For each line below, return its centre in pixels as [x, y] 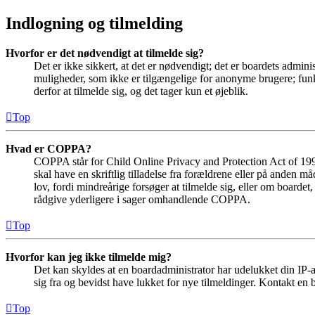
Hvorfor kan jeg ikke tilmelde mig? [89, 257]
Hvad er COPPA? [49, 149]
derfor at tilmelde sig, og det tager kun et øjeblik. [141, 91]
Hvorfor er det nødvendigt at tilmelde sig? [105, 53]
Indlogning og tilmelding [94, 24]
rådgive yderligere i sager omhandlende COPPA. [142, 200]
